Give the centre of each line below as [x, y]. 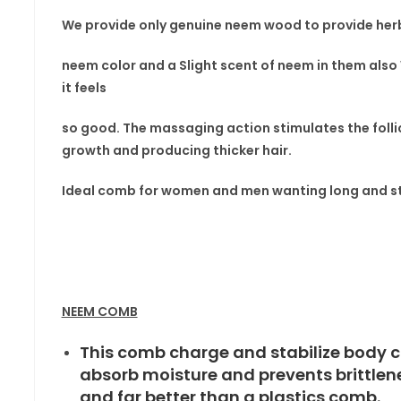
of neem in [295, 65]
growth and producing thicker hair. [176, 150]
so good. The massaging [142, 128]
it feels [84, 88]
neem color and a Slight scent [161, 65]
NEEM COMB [99, 311]
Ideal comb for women [137, 191]
